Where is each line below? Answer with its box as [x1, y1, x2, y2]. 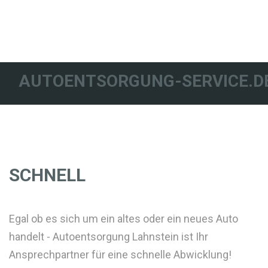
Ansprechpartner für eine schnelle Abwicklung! [9, 248, 232, 261]
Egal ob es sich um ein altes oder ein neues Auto [9, 212, 238, 226]
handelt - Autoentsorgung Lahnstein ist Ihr [9, 230, 208, 243]
